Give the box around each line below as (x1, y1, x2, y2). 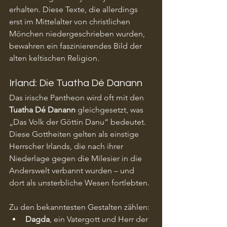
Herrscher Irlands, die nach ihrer (9, 141, 125, 151)
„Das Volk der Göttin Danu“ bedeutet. (9, 117, 148, 127)
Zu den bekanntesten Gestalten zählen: (9, 202, 149, 212)
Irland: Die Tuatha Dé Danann (9, 78, 142, 88)
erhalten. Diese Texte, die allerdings (9, 4, 140, 14)
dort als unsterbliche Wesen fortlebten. (9, 177, 149, 187)
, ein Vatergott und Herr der (50, 214, 150, 224)
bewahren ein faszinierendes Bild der (9, 41, 144, 51)
